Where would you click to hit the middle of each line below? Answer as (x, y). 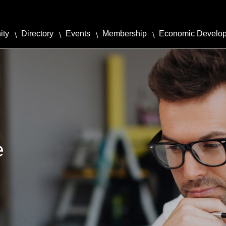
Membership (125, 34)
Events (78, 34)
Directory (37, 34)
